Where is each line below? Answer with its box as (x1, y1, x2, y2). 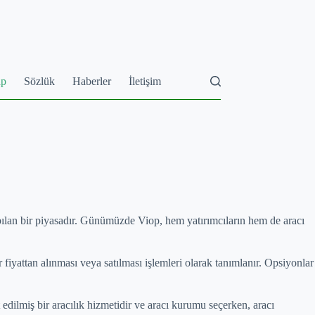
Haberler (72, 75, 112, 87)
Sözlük (24, 75, 56, 87)
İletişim (129, 75, 162, 87)
